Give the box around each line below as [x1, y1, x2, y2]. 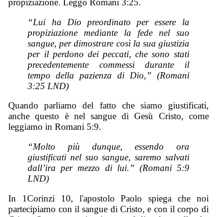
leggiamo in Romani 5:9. [8, 122, 102, 132]
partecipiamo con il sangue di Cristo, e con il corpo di [8, 203, 209, 214]
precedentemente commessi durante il [28, 59, 189, 70]
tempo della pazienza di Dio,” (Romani [28, 70, 189, 80]
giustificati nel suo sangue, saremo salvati [28, 152, 189, 162]
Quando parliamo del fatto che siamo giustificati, [8, 100, 209, 111]
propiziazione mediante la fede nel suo [28, 27, 189, 38]
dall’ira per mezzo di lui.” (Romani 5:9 [28, 162, 189, 173]
